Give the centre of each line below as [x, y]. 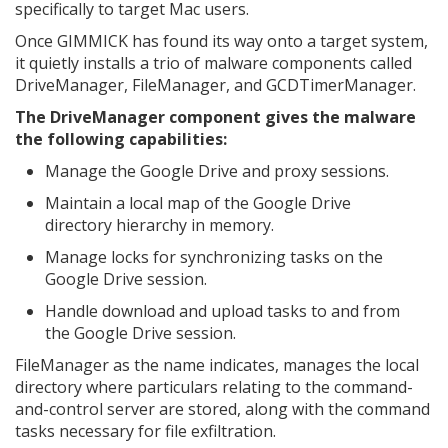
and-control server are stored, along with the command [222, 408]
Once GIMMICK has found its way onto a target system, [221, 40]
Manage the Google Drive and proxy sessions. [217, 170]
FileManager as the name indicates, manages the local [217, 364]
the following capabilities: [121, 138]
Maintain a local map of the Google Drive [198, 202]
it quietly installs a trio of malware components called [213, 62]
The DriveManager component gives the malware [215, 116]
